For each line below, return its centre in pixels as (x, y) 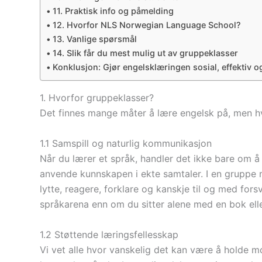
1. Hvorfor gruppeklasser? (97, 98)
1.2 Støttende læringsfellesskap (109, 234)
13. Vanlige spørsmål (94, 39)
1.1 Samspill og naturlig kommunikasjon (126, 143)
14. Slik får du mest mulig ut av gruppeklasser (145, 53)
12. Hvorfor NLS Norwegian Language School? (146, 25)
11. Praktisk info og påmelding (113, 11)
